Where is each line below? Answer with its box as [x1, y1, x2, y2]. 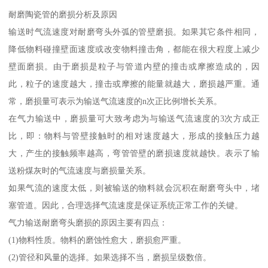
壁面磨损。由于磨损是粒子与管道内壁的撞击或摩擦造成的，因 [8, 62, 260, 72]
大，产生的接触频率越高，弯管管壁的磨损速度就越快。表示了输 [8, 148, 260, 159]
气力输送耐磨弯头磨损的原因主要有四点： [8, 218, 168, 228]
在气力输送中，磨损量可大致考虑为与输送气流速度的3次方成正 [8, 114, 260, 124]
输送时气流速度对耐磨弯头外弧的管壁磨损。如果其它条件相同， [8, 27, 260, 37]
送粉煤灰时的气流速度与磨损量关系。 [8, 166, 151, 176]
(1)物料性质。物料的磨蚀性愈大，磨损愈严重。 [8, 235, 187, 245]
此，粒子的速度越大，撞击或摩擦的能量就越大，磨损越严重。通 [8, 79, 260, 89]
